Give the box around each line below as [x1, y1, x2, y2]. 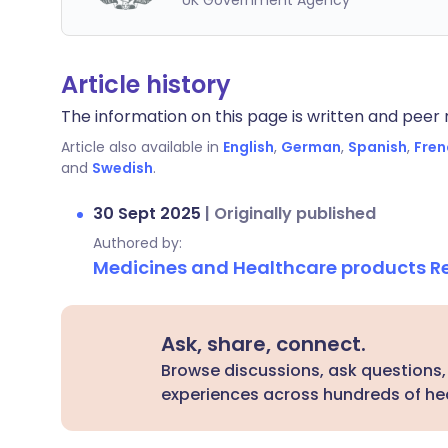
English [223, 137, 274, 157]
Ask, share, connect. [161, 330, 367, 358]
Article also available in [61, 137, 219, 157]
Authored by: [93, 233, 182, 253]
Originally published [214, 202, 376, 225]
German [281, 137, 341, 157]
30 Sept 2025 [93, 202, 205, 225]
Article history [61, 68, 231, 101]
